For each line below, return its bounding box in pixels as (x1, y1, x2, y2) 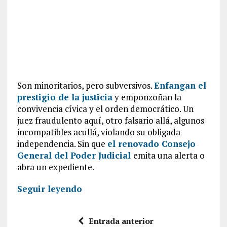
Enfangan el (154, 80, 206, 91)
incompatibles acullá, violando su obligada (17, 126, 180, 138)
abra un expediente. (17, 161, 94, 173)
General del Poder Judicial (17, 149, 133, 161)
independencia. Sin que (17, 138, 107, 149)
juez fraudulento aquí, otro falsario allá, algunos (17, 115, 204, 126)
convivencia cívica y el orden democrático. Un (17, 103, 194, 115)
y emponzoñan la (112, 91, 181, 103)
